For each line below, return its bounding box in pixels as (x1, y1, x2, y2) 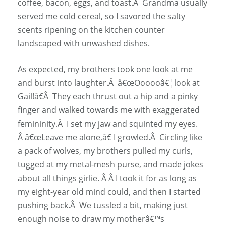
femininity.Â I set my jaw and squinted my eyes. (18, 118, 198, 129)
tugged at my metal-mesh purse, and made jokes (18, 158, 203, 170)
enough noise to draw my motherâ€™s (18, 213, 164, 224)
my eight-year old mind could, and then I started (18, 186, 201, 197)
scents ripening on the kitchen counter (18, 24, 165, 35)
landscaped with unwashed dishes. (18, 37, 150, 49)
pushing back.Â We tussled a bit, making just (18, 199, 188, 211)
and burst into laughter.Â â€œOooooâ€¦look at (18, 77, 200, 88)
